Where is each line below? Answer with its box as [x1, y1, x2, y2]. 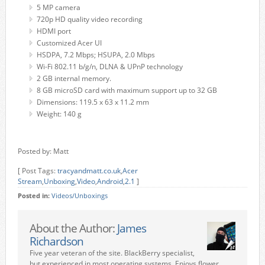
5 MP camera [36, 2, 80, 12]
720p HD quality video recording [36, 14, 143, 24]
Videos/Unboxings [51, 192, 108, 200]
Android [96, 176, 123, 186]
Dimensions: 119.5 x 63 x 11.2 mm [36, 97, 149, 107]
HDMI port [36, 26, 71, 36]
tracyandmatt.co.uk [57, 166, 121, 176]
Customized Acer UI [36, 38, 102, 48]
